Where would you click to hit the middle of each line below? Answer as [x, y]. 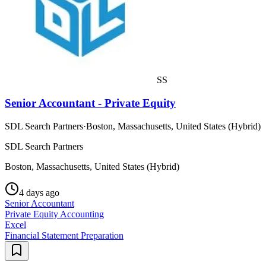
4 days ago [39, 192]
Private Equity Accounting [54, 214]
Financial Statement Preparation [64, 235]
